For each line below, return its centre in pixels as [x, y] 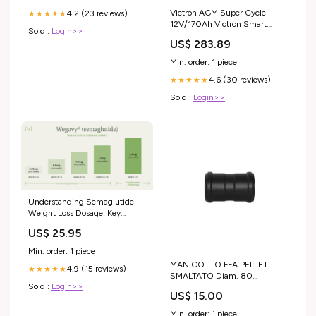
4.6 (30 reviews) [240, 79]
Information [50, 224]
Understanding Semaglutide [81, 202]
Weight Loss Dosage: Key [74, 213]
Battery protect [197, 35]
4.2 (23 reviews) [97, 14]
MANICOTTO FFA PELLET [219, 264]
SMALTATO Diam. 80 [211, 275]
